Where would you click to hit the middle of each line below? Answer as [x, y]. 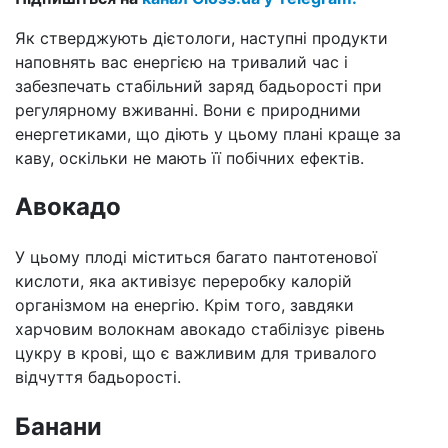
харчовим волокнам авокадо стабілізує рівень [200, 329]
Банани [58, 427]
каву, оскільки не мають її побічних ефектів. [189, 157]
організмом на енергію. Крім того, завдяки [184, 305]
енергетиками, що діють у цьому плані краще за [208, 133]
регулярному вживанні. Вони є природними [188, 109]
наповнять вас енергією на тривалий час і [181, 61]
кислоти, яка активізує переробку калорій [183, 281]
